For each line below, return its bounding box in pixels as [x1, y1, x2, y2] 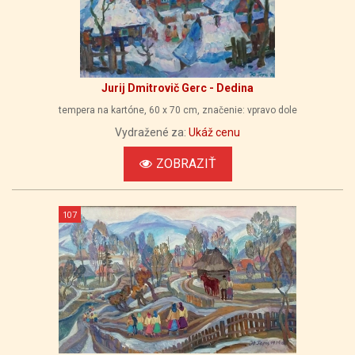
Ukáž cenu [189, 126, 240, 139]
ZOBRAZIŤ [155, 156, 216, 171]
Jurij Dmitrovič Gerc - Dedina [101, 82, 254, 94]
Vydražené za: [115, 126, 189, 139]
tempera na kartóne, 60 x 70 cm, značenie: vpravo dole [58, 105, 297, 116]
